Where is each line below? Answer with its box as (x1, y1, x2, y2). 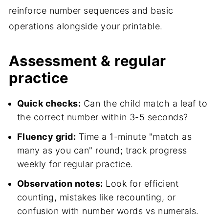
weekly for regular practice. (17, 159, 133, 170)
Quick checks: (17, 98, 81, 109)
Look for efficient (103, 178, 179, 189)
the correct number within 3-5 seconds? (17, 112, 188, 123)
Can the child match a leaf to (81, 98, 208, 109)
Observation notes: (17, 178, 103, 189)
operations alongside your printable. (8, 21, 163, 32)
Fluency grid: (17, 131, 76, 142)
